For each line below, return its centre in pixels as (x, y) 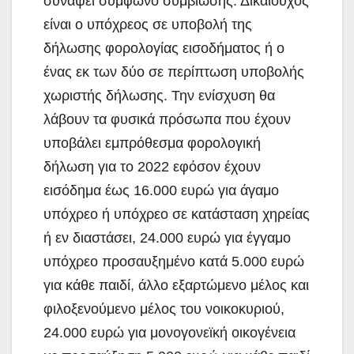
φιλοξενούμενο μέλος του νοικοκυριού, (164, 309)
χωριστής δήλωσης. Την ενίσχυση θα (159, 96)
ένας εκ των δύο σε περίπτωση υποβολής (174, 72)
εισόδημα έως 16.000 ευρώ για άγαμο (161, 191)
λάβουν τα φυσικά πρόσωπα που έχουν (167, 120)
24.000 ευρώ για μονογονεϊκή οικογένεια (169, 333)
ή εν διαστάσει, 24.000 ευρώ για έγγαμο (167, 238)
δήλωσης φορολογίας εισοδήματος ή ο (164, 49)
